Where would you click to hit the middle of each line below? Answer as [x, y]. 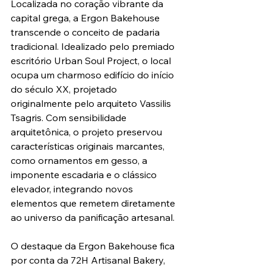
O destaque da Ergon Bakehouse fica [94, 246]
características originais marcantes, [89, 146]
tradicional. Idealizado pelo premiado [94, 47]
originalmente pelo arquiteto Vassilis [92, 104]
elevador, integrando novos [73, 189]
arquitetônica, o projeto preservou [88, 132]
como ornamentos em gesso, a [80, 161]
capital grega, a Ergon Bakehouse [86, 18]
